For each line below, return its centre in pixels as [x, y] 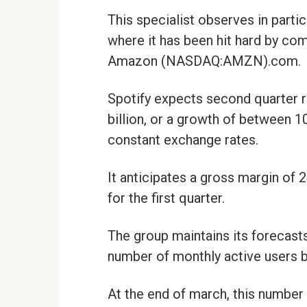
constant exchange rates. [183, 140]
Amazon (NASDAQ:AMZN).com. [204, 61]
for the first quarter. [166, 198]
